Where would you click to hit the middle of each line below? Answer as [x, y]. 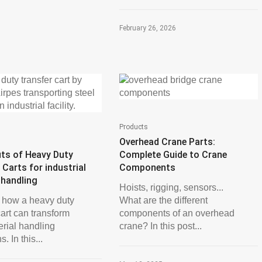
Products [133, 127]
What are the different [163, 200]
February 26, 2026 [147, 28]
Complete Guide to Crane [173, 155]
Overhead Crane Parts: [167, 142]
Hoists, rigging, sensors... [171, 187]
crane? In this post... [160, 226]
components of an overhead [177, 213]
